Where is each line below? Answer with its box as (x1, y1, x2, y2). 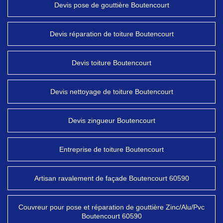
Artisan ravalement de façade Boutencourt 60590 (34, 174, 189, 182)
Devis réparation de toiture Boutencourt (49, 30, 174, 38)
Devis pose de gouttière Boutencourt (54, 1, 169, 9)
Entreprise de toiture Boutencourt (59, 145, 164, 153)
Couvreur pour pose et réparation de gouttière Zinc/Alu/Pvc (18, 203, 205, 211)
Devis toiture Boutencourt (72, 59, 151, 67)
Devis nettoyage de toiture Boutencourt (50, 88, 173, 96)
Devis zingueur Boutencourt (68, 116, 155, 124)
